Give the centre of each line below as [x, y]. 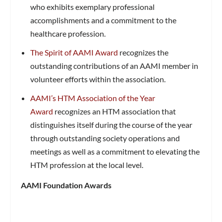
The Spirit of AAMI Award [74, 52]
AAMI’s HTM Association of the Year [92, 98]
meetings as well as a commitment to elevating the [115, 152]
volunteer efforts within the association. [98, 79]
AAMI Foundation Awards [66, 185]
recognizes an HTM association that [114, 111]
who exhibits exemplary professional [92, 6]
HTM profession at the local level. [86, 165]
